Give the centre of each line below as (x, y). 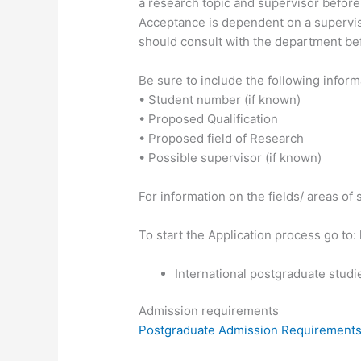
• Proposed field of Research (222, 138)
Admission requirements (209, 311)
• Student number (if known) (220, 99)
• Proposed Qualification (209, 118)
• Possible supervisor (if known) (230, 157)
